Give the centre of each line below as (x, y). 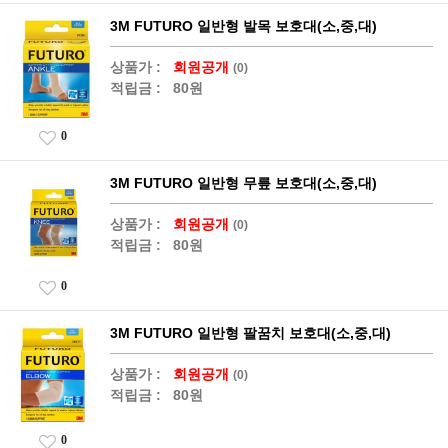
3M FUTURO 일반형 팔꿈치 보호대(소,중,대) (250, 332)
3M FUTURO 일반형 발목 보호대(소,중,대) (243, 25)
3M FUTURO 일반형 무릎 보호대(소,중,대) (243, 182)
